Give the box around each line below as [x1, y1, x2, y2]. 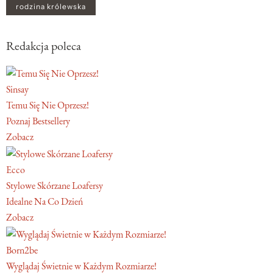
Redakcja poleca [6, 38, 81, 54]
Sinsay [6, 83, 29, 96]
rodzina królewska [16, 2, 86, 12]
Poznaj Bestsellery [6, 115, 70, 128]
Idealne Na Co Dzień [6, 194, 83, 208]
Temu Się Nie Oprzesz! [6, 99, 89, 112]
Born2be [6, 243, 38, 257]
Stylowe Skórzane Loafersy [6, 179, 103, 192]
